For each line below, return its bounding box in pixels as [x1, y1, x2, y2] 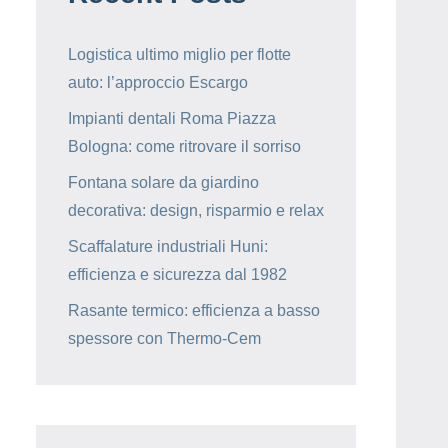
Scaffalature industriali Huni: [68, 238, 268, 256]
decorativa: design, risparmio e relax [68, 202, 324, 220]
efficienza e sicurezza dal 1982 [68, 266, 287, 284]
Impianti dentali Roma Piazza [68, 110, 276, 128]
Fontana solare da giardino [68, 174, 259, 192]
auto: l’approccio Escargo [68, 74, 248, 92]
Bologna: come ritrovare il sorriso [68, 138, 301, 156]
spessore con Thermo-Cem [68, 330, 261, 348]
